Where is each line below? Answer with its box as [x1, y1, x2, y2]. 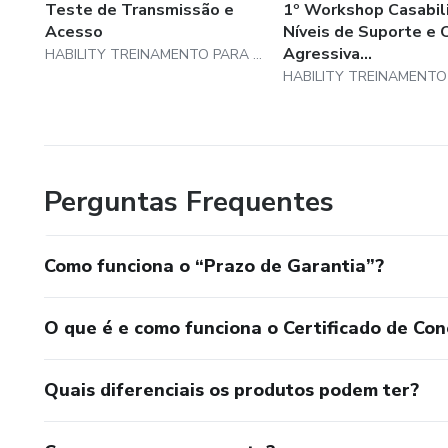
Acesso [45, 20, 103, 43]
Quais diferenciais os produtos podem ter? [44, 377, 419, 402]
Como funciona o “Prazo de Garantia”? [44, 253, 384, 278]
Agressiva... [282, 42, 372, 65]
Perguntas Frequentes [44, 182, 334, 221]
